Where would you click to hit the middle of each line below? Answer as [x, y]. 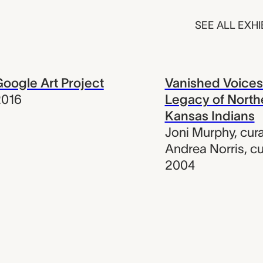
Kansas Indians [210, 115]
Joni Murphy [199, 132]
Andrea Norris [204, 148]
